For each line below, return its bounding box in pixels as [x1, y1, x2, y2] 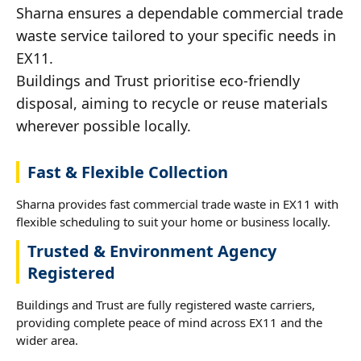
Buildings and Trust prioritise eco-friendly [16, 70, 300, 90]
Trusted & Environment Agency [27, 239, 276, 262]
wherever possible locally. [16, 115, 191, 135]
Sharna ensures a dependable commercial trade [16, 2, 343, 23]
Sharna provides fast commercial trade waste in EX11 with [16, 195, 338, 212]
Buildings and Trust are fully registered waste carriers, [16, 296, 315, 313]
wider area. [16, 331, 78, 348]
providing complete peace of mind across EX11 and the [16, 313, 322, 330]
